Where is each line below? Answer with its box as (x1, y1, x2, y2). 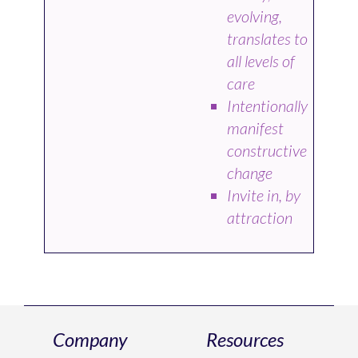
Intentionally (227, 95, 308, 115)
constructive (227, 140, 308, 160)
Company (52, 327, 127, 351)
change (227, 162, 276, 182)
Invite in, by (227, 185, 301, 205)
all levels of (227, 50, 296, 70)
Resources (205, 327, 284, 351)
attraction (227, 207, 293, 227)
